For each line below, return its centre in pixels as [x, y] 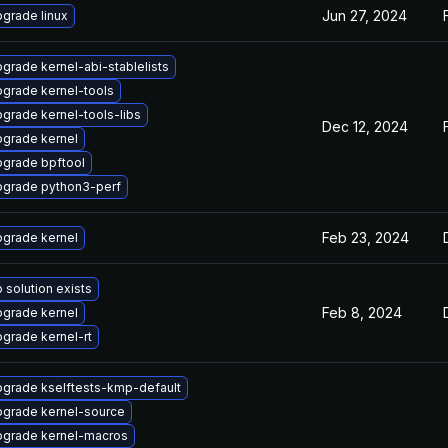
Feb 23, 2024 [365, 237]
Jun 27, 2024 [364, 15]
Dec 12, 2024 [365, 126]
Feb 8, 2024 [362, 312]
